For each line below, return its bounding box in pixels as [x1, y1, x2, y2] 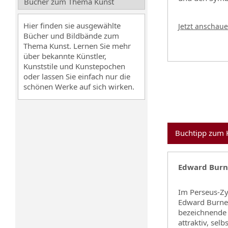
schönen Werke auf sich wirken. [23, 81, 134, 92]
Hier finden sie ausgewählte [23, 20, 121, 31]
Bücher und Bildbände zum [23, 31, 119, 41]
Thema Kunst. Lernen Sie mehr [23, 41, 131, 51]
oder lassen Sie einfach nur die [23, 71, 130, 81]
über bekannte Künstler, [23, 51, 106, 61]
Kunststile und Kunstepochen [23, 61, 125, 71]
